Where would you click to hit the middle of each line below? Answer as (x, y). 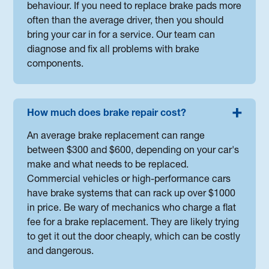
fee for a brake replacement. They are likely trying (133, 224)
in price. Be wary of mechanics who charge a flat (132, 209)
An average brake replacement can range (116, 137)
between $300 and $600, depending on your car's (133, 152)
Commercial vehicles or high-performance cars (129, 180)
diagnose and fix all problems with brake (113, 51)
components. (56, 65)
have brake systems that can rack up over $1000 (131, 195)
